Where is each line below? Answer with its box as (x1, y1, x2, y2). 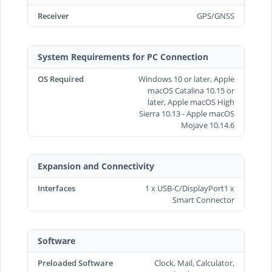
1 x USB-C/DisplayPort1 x (145, 182, 234, 194)
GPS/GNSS (197, 10, 234, 21)
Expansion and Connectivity (38, 160, 154, 172)
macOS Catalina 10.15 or (148, 84, 234, 96)
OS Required (38, 73, 84, 84)
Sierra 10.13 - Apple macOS (139, 107, 234, 119)
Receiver (38, 10, 69, 21)
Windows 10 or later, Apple (138, 73, 234, 84)
